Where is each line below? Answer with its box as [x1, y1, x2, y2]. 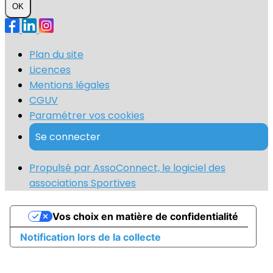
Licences [29, 63, 71, 77]
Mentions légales [29, 78, 110, 93]
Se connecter [35, 130, 101, 144]
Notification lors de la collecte [20, 231, 161, 244]
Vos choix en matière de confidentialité [52, 210, 238, 223]
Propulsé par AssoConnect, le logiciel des [29, 161, 225, 175]
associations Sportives [29, 176, 136, 191]
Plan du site [29, 48, 83, 62]
